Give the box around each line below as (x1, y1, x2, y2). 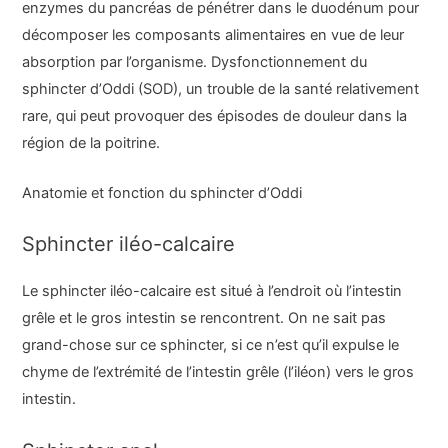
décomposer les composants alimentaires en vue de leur (22, 25, 405, 44)
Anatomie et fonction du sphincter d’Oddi (22, 184, 303, 202)
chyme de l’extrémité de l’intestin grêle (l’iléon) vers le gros (22, 363, 415, 382)
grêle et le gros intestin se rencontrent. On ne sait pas (22, 309, 387, 328)
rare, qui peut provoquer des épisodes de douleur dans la (22, 106, 408, 125)
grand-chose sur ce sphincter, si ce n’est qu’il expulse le (22, 336, 400, 355)
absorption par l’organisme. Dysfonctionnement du (22, 52, 368, 71)
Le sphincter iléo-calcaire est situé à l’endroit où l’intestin (22, 282, 403, 301)
